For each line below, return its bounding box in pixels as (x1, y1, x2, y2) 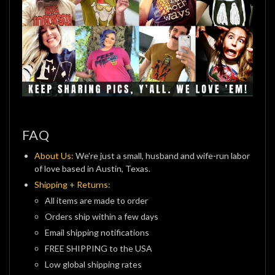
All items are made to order (44, 195, 148, 206)
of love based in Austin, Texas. (34, 163, 150, 174)
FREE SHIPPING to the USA (44, 243, 152, 254)
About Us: (34, 150, 74, 161)
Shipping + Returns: (34, 179, 110, 190)
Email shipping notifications (44, 227, 149, 238)
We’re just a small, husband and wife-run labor (74, 150, 250, 161)
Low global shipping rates (44, 259, 142, 270)
